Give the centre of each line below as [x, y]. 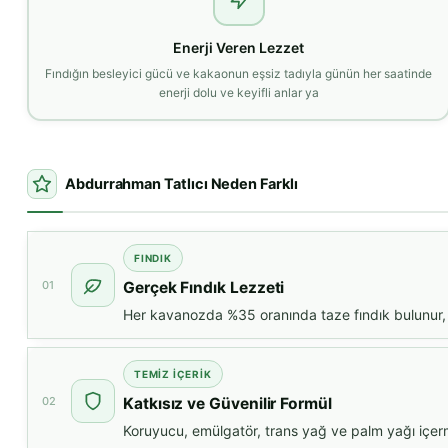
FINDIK [153, 258]
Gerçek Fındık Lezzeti [204, 288]
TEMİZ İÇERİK [173, 374]
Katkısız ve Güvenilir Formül [227, 404]
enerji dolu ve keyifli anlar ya [238, 92]
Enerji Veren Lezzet [239, 47]
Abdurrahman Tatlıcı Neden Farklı [181, 184]
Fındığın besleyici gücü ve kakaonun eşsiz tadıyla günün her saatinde [239, 73]
